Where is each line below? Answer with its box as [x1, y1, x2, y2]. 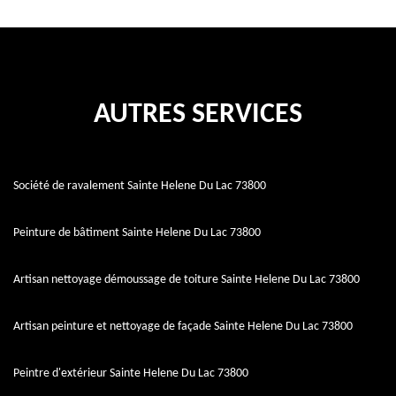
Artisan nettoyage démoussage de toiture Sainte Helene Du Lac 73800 [13, 273, 360, 287]
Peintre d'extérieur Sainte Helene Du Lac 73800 [13, 367, 248, 381]
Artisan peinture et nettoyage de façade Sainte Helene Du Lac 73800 [13, 320, 353, 334]
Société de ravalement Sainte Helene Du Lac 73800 [13, 179, 266, 194]
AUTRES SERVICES [94, 101, 302, 130]
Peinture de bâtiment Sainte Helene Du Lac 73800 [13, 226, 261, 240]
